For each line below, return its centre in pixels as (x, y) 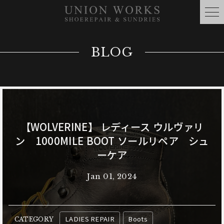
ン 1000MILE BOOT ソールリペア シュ (112, 141)
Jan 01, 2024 (112, 176)
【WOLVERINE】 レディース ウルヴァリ (112, 127)
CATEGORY (34, 219)
